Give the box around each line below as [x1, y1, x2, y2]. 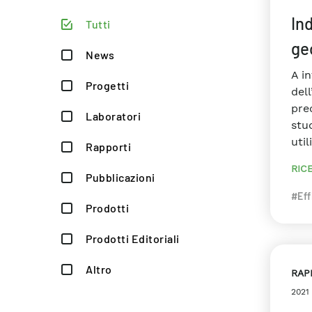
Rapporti [86, 140, 131, 153]
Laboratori [86, 109, 141, 123]
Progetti [86, 79, 129, 92]
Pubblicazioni [86, 171, 155, 184]
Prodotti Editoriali [86, 232, 180, 245]
